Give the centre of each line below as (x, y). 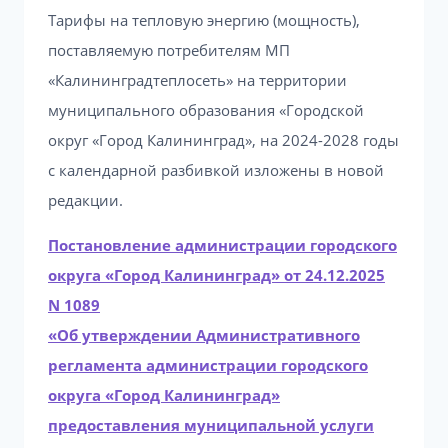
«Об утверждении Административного (204, 335)
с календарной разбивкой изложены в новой (216, 170)
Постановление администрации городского (222, 245)
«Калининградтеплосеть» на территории (197, 80)
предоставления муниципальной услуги (211, 425)
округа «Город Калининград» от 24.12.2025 (216, 275)
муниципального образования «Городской (206, 110)
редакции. (85, 200)
